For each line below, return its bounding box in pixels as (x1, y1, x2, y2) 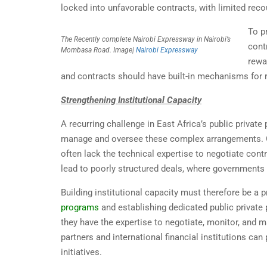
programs (61, 202, 99, 213)
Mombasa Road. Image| (61, 46, 136, 55)
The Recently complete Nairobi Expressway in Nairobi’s (61, 35, 231, 44)
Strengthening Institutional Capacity (61, 95, 201, 106)
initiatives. (61, 247, 102, 258)
